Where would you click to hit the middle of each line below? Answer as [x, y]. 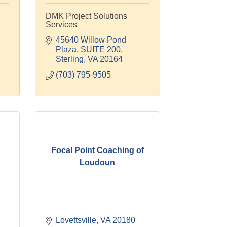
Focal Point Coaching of [97, 150]
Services [61, 25]
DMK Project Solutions [86, 16]
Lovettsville [76, 220]
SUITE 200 [100, 49]
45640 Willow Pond [91, 40]
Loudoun [98, 162]
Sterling [69, 59]
